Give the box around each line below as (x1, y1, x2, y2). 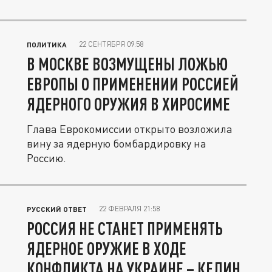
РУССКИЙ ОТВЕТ (27, 205, 87, 213)
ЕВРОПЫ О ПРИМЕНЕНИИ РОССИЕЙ (27, 73, 239, 94)
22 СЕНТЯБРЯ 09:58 (79, 39, 143, 49)
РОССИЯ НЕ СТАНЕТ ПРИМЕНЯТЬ (27, 218, 223, 239)
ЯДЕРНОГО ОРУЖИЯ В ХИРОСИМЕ (27, 93, 230, 114)
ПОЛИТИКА (27, 40, 67, 49)
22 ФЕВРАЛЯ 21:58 (99, 204, 160, 213)
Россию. (27, 151, 66, 165)
